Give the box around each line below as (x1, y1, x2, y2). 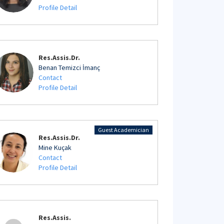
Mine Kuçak (38, 143, 71, 152)
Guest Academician (98, 126, 149, 133)
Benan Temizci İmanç (38, 63, 100, 72)
